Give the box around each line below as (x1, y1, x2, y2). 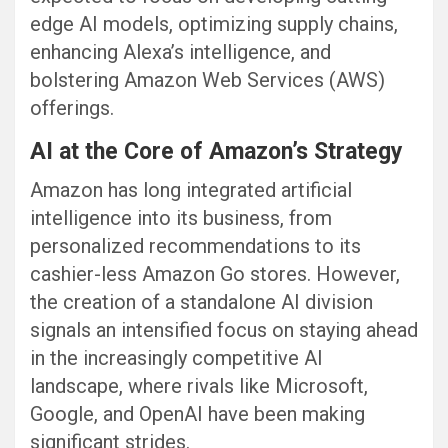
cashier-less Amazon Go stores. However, (30, 262, 400, 287)
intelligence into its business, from (30, 206, 332, 231)
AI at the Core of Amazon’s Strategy (30, 138, 403, 166)
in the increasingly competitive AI (30, 346, 323, 371)
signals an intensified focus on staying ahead (30, 318, 418, 343)
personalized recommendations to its (30, 234, 361, 259)
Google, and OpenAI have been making (30, 402, 365, 427)
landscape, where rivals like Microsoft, (30, 374, 368, 399)
